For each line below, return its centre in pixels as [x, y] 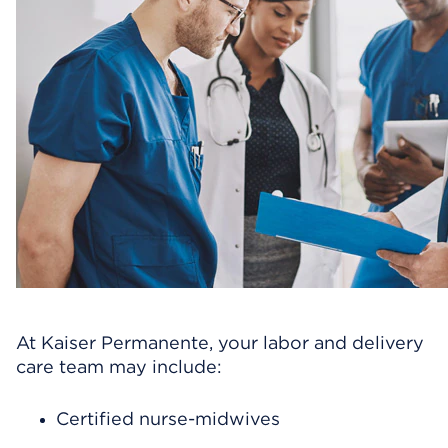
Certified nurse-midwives [168, 418]
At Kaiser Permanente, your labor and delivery [220, 342]
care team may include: [119, 366]
